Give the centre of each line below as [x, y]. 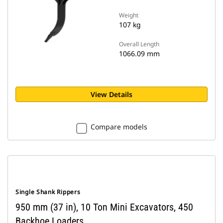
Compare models [119, 127]
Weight [129, 15]
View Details [111, 94]
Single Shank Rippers [48, 192]
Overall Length [139, 44]
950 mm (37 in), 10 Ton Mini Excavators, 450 [104, 207]
